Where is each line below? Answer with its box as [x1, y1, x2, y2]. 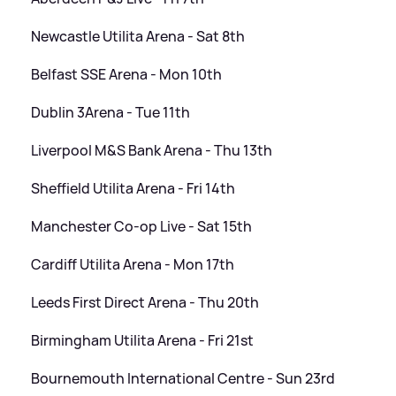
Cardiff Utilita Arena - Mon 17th [31, 255, 234, 275]
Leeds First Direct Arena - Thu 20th [31, 293, 259, 313]
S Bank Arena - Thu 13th [117, 141, 272, 161]
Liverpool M [31, 141, 107, 161]
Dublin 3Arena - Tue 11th [31, 103, 190, 123]
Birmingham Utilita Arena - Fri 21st [31, 331, 254, 351]
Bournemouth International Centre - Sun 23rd [31, 369, 335, 389]
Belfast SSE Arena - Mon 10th [31, 65, 222, 85]
